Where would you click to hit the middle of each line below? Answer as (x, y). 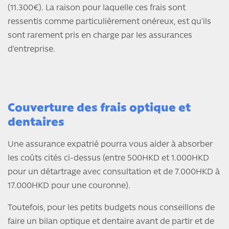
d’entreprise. (31, 50)
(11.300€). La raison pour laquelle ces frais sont (97, 8)
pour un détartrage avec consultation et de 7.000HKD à (114, 173)
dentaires (36, 123)
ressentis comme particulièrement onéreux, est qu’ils (109, 22)
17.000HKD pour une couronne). (69, 186)
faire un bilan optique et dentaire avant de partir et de (111, 222)
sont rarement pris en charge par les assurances (100, 36)
